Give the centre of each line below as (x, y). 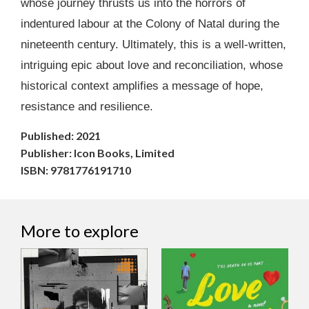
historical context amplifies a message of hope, (142, 86)
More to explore (80, 231)
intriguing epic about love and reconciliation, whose (152, 65)
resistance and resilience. (87, 107)
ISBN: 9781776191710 (76, 170)
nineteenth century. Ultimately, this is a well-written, (153, 44)
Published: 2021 (61, 136)
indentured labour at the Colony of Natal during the (150, 24)
